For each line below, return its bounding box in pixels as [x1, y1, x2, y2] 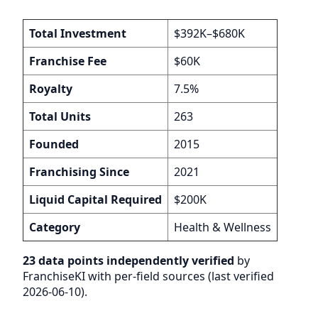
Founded [29, 136, 79, 152]
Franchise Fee [29, 53, 106, 69]
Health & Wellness [174, 219, 271, 235]
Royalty [29, 80, 72, 97]
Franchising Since [29, 163, 129, 180]
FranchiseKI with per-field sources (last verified [23, 268, 274, 284]
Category [29, 219, 80, 235]
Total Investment [29, 25, 126, 41]
